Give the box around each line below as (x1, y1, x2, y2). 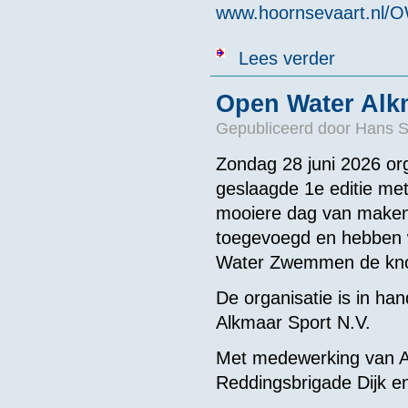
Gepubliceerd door (215, 119, 355, 138)
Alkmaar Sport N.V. (215, 311, 376, 332)
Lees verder (238, 48, 335, 69)
